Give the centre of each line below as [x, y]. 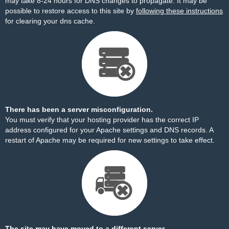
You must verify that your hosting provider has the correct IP [102, 120]
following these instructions [179, 11]
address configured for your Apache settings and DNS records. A [109, 130]
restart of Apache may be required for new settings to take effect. [110, 140]
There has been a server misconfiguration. [79, 109]
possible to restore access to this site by [71, 11]
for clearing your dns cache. [50, 21]
